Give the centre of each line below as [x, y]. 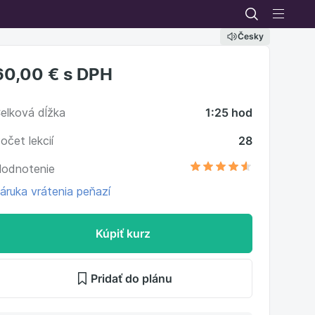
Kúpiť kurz [123, 233]
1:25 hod [229, 112]
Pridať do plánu [131, 278]
